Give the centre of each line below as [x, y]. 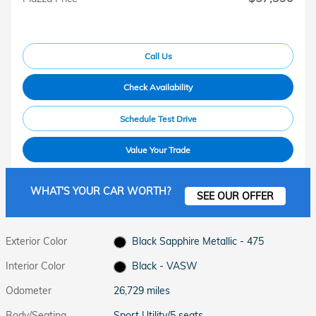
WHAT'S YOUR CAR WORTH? [101, 191]
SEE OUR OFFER [235, 196]
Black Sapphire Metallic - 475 [197, 241]
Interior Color [35, 266]
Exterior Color [36, 241]
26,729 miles [142, 291]
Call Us [158, 56]
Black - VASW [164, 266]
